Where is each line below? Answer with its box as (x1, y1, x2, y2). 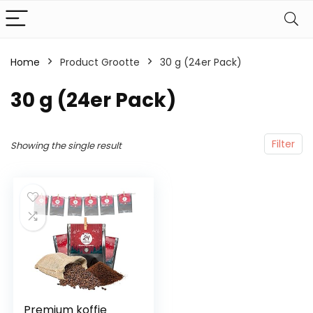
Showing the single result (10, 139, 122, 152)
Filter (272, 137, 295, 151)
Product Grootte (60, 55, 140, 69)
